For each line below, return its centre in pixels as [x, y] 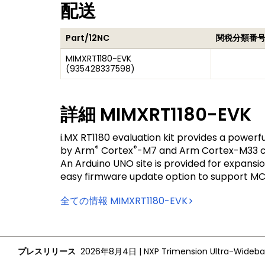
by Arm [77, 151]
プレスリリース [47, 251]
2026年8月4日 [109, 251]
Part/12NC [88, 38]
